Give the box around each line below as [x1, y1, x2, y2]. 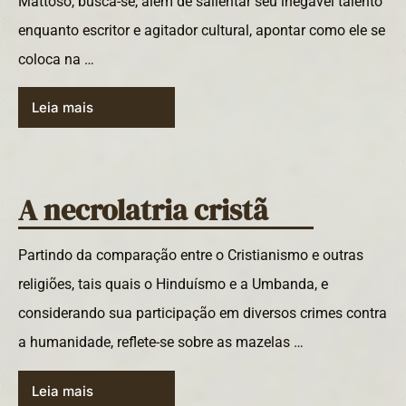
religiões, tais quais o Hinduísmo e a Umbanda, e [18, 275, 328, 294]
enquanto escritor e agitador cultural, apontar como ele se [18, 21, 385, 39]
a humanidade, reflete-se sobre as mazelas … [18, 333, 304, 352]
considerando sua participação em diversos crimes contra [18, 304, 387, 323]
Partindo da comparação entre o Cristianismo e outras [18, 246, 363, 265]
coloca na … [18, 50, 94, 68]
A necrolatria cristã [18, 190, 268, 231]
